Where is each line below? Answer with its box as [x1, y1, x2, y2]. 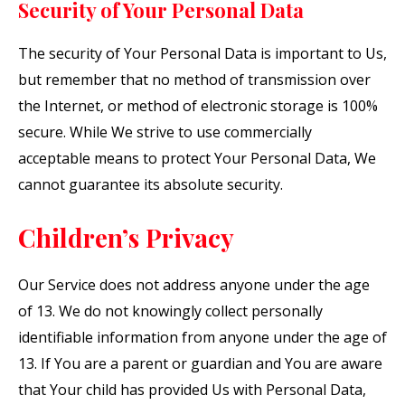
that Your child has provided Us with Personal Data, [18, 379, 366, 400]
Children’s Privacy [18, 220, 234, 254]
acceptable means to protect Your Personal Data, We [18, 148, 376, 169]
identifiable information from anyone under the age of [18, 326, 387, 347]
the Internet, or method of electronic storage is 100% [18, 96, 378, 117]
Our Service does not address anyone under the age [18, 274, 370, 295]
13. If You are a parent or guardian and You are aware [18, 353, 382, 373]
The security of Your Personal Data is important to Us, [18, 43, 387, 64]
